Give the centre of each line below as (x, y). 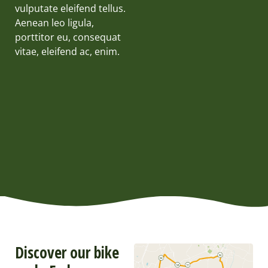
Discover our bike (67, 252)
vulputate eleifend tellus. (70, 8)
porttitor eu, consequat (68, 37)
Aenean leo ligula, (54, 22)
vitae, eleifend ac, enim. (67, 51)
